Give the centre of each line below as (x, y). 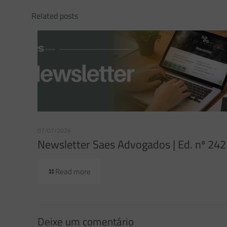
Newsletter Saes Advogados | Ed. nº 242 (132, 144)
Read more (73, 171)
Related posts (55, 16)
